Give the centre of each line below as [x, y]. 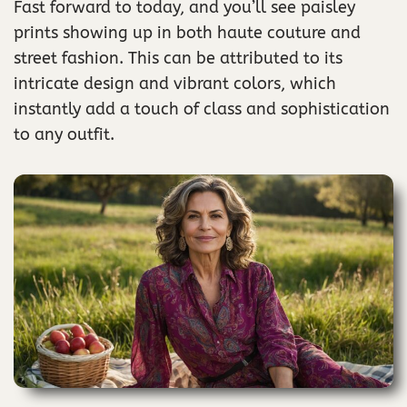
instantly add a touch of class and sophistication [202, 109]
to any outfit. [64, 135]
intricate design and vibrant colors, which [175, 84]
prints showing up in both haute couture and [187, 33]
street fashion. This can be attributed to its [178, 59]
